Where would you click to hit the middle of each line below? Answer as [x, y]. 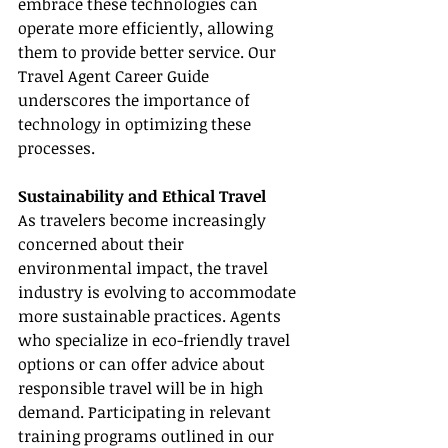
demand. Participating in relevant [146, 412]
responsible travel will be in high [142, 388]
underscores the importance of [136, 100]
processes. [56, 148]
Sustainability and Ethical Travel [142, 196]
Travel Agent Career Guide [115, 76]
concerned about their [103, 244]
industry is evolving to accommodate [159, 292]
